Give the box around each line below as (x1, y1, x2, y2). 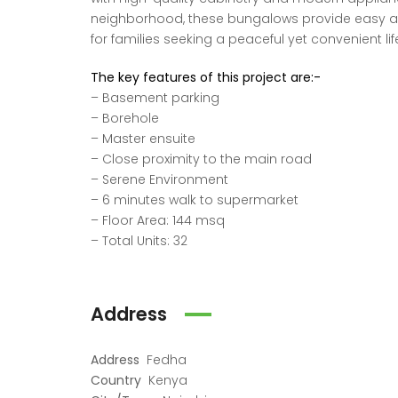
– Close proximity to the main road (91, 150, 312, 168)
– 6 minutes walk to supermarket (91, 191, 298, 209)
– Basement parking (91, 89, 219, 107)
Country (91, 371, 141, 389)
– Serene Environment (91, 171, 228, 188)
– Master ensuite (91, 130, 195, 147)
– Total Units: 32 (91, 232, 187, 250)
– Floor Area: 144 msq (91, 211, 225, 229)
